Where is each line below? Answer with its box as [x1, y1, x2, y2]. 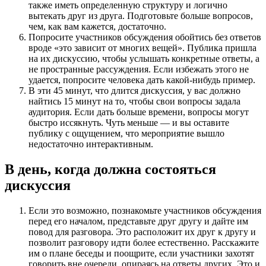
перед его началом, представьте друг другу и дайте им [28, 216, 248, 226]
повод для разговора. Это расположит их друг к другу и [28, 226, 256, 237]
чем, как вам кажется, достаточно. [28, 21, 166, 32]
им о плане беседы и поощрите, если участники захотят [28, 248, 254, 258]
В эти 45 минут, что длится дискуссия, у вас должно [28, 85, 240, 96]
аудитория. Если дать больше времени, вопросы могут [28, 107, 249, 118]
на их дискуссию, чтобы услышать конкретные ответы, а [28, 53, 259, 64]
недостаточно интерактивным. [28, 139, 153, 150]
